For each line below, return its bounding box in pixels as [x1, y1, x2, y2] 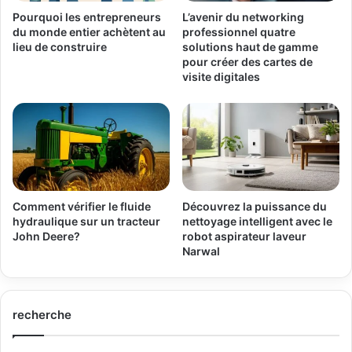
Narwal [182, 244, 220, 258]
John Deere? [13, 229, 80, 244]
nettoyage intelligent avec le [182, 214, 332, 229]
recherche [13, 307, 71, 323]
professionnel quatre [182, 24, 295, 38]
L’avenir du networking [182, 9, 304, 24]
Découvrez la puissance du [182, 200, 327, 214]
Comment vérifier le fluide [13, 200, 151, 214]
